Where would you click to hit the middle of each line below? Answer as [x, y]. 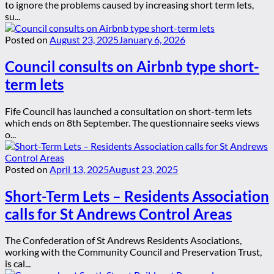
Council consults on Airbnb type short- [132, 66]
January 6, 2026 [152, 39]
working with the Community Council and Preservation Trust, [133, 252]
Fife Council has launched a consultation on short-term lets [128, 111]
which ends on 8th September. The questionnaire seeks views [132, 122]
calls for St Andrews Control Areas [118, 213]
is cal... [18, 264]
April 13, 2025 [79, 169]
